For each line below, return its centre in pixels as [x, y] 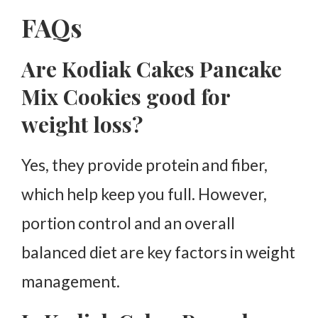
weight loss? [82, 124]
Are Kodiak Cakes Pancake [152, 68]
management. [71, 281]
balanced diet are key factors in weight [158, 252]
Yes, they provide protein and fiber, [144, 164]
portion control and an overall [128, 223]
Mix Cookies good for [126, 96]
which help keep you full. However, [144, 193]
